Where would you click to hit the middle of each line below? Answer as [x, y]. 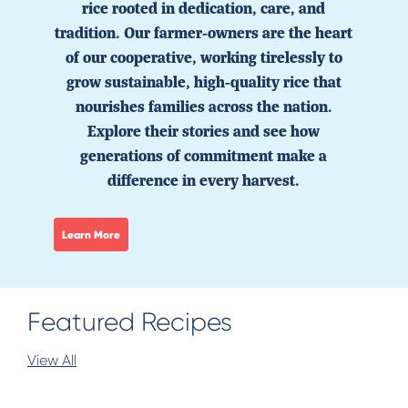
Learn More [91, 235]
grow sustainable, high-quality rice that [204, 82]
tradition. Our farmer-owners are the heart [204, 33]
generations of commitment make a [204, 156]
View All [52, 361]
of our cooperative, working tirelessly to [204, 57]
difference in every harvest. [204, 180]
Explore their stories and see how [204, 131]
